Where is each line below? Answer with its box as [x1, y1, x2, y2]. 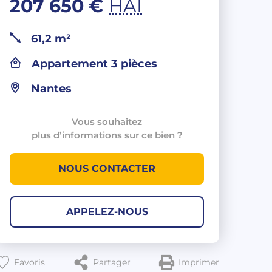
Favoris [14, 256, 45, 268]
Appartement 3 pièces [29, 56, 157, 70]
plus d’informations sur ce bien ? [31, 129, 183, 141]
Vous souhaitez [72, 115, 142, 127]
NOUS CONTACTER [58, 162, 155, 174]
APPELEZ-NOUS [66, 205, 148, 217]
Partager [93, 256, 131, 268]
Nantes [28, 81, 72, 95]
